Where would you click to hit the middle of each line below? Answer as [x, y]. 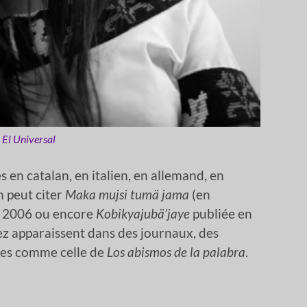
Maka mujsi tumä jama [127, 195]
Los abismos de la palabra [176, 252]
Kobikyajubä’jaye [143, 214]
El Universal [29, 139]
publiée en [221, 214]
